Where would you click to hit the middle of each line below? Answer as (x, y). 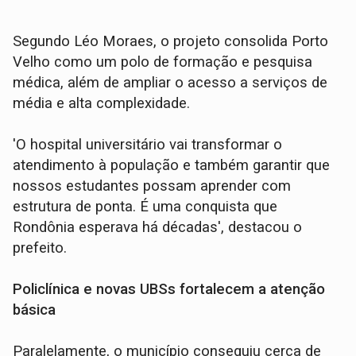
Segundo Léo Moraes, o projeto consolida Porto (171, 42)
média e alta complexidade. (102, 104)
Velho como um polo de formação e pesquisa (163, 62)
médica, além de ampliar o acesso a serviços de (170, 83)
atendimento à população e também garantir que (172, 166)
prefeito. (40, 248)
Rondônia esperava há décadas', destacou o (158, 228)
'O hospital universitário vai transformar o (148, 145)
